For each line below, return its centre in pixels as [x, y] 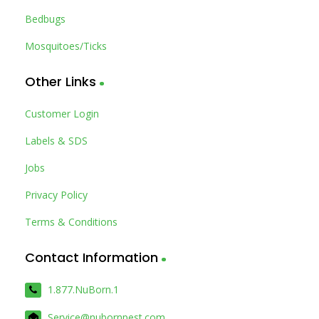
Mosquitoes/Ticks [66, 46]
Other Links [61, 81]
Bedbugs [45, 19]
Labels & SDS [56, 140]
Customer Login [62, 113]
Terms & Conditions [71, 221]
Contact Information [91, 257]
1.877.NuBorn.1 [83, 289]
